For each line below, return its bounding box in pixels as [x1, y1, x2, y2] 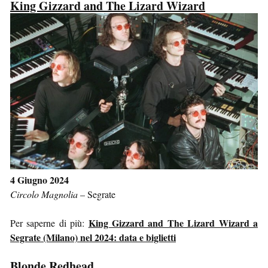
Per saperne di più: [10, 217, 89, 230]
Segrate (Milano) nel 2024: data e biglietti [10, 230, 176, 245]
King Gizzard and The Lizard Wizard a [88, 216, 258, 230]
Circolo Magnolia [10, 188, 78, 201]
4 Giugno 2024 [10, 173, 69, 187]
